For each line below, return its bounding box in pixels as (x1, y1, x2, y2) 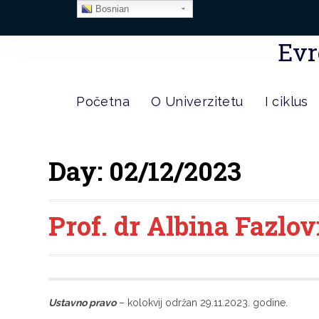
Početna (76, 94, 130, 109)
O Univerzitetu (150, 94, 244, 109)
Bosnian (92, 4, 129, 14)
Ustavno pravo (48, 297, 117, 308)
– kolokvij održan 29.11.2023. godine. (116, 297, 288, 308)
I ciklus (264, 94, 308, 109)
